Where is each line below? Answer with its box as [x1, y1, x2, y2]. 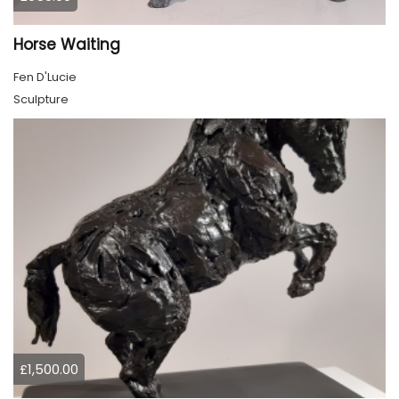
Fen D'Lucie [13, 69, 77, 86]
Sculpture [13, 91, 69, 109]
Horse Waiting [13, 34, 120, 56]
